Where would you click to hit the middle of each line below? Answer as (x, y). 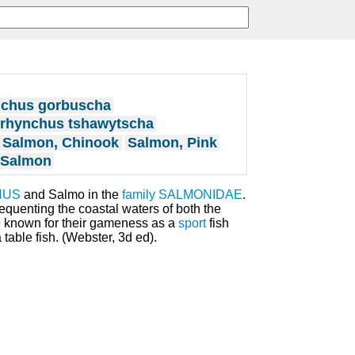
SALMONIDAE (200, 194)
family (139, 194)
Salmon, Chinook (61, 142)
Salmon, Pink (172, 142)
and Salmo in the (71, 194)
